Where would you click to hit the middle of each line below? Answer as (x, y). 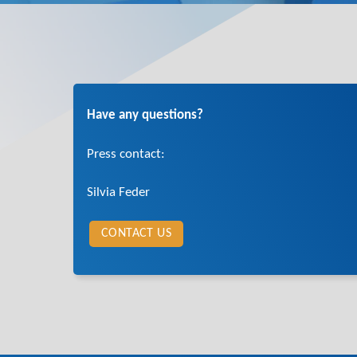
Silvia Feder (118, 193)
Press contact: (126, 154)
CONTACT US (136, 234)
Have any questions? (145, 115)
